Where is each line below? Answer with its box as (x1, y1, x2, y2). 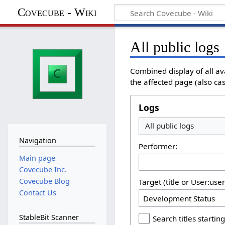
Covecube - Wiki (17, 6, 96, 19)
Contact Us (19, 188, 56, 198)
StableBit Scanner (19, 212, 79, 222)
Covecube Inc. (19, 164, 67, 174)
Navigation (19, 136, 56, 146)
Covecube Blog (19, 176, 70, 186)
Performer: (139, 141, 178, 151)
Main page (19, 153, 55, 163)
